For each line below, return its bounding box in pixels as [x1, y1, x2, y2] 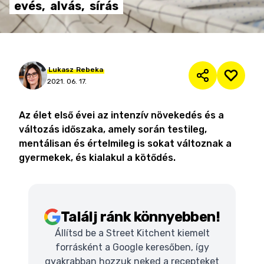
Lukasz [48, 65, 74, 74]
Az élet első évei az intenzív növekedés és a [19, 110, 224, 121]
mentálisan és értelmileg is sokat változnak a [19, 138, 232, 149]
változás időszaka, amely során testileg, [19, 124, 207, 135]
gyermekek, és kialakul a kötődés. [19, 152, 176, 163]
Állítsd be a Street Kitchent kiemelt [54, 227, 210, 239]
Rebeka [76, 65, 103, 74]
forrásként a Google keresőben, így [55, 242, 209, 253]
